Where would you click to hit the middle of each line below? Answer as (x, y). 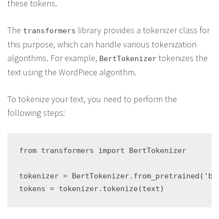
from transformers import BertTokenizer (103, 151)
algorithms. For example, (53, 58)
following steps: (36, 113)
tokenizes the (182, 58)
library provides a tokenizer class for (143, 30)
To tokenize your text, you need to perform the (92, 99)
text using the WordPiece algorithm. (72, 72)
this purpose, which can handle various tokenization (102, 44)
